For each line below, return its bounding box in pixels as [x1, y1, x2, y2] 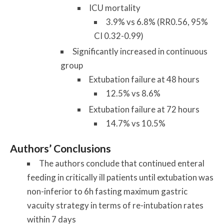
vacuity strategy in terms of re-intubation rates [26, 200, 203, 211]
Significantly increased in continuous [72, 46, 207, 57]
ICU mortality [89, 2, 141, 13]
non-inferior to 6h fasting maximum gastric [26, 186, 187, 197]
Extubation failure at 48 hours [89, 74, 200, 85]
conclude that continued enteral [84, 158, 204, 169]
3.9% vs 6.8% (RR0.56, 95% [105, 16, 208, 27]
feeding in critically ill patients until [26, 172, 157, 183]
